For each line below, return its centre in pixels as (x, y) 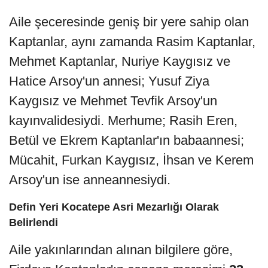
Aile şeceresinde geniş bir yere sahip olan (129, 22)
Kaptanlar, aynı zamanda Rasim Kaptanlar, (132, 41)
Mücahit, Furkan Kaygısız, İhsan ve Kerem (131, 160)
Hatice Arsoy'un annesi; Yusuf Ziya (109, 81)
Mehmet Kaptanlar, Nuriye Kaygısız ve (120, 61)
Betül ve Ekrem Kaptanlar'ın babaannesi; (127, 140)
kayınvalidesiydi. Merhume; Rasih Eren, (123, 120)
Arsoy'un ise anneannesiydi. (90, 179)
